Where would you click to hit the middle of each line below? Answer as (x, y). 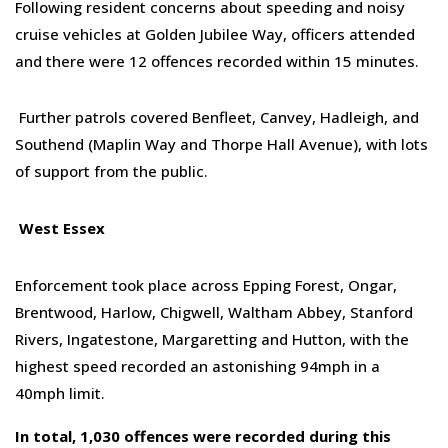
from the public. (149, 171)
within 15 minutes (348, 60)
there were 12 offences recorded (164, 60)
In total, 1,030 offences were (125, 435)
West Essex (62, 228)
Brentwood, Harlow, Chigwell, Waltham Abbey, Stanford (214, 311)
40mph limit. (60, 392)
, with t (366, 338)
